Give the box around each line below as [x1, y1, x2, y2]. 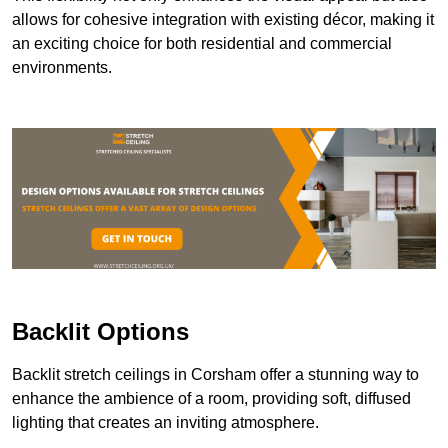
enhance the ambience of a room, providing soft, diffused [12, 390, 411, 408]
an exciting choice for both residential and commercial [12, 34, 392, 52]
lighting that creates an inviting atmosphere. [12, 414, 319, 432]
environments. [12, 58, 112, 76]
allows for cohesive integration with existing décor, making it [12, 10, 434, 28]
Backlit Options [12, 318, 189, 346]
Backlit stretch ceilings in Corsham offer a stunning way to [12, 366, 419, 384]
